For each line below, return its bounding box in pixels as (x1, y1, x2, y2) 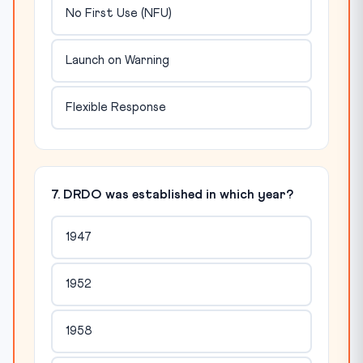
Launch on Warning (65, 54, 169, 67)
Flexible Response (65, 101, 166, 114)
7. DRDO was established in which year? (51, 187, 293, 201)
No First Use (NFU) (65, 7, 172, 20)
